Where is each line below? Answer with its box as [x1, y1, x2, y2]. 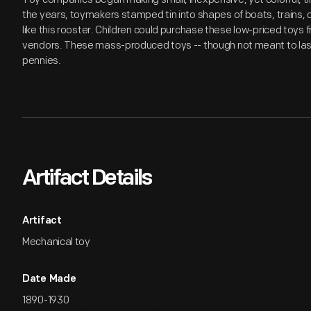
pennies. [22, 54, 61, 67]
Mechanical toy [22, 235, 90, 249]
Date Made [22, 274, 76, 285]
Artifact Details [22, 168, 151, 190]
